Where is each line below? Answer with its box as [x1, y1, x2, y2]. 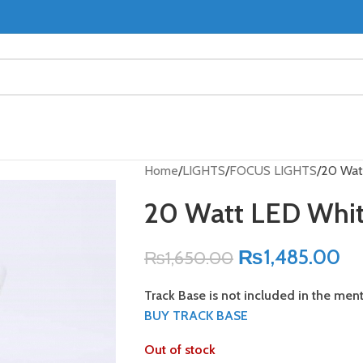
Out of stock [143, 342, 216, 357]
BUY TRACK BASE [143, 308, 248, 323]
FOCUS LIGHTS [228, 163, 317, 178]
